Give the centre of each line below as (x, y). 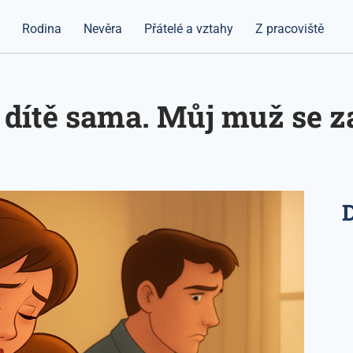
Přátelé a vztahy (189, 29)
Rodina (42, 29)
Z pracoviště (290, 29)
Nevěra (103, 29)
